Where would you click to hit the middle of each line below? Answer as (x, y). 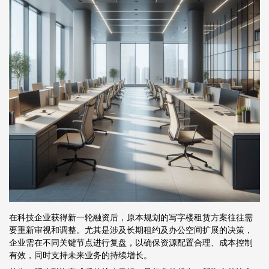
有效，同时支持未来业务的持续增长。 (80, 255)
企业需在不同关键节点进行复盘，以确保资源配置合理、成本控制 (131, 242)
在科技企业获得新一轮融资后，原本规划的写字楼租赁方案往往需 (131, 217)
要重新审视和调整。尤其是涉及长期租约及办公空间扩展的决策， (131, 230)
